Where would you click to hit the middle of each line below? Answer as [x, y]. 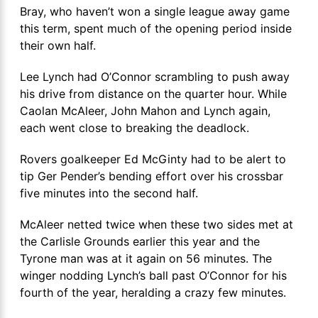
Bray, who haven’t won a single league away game [155, 11]
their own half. [58, 45]
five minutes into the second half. [109, 193]
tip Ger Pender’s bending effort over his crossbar [152, 176]
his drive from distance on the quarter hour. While [153, 94]
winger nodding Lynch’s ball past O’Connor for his [153, 275]
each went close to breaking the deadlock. [135, 128]
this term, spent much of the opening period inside [156, 28]
